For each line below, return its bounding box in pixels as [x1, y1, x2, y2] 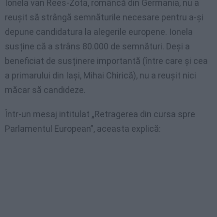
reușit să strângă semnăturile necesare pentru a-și [5, 12, 203, 23]
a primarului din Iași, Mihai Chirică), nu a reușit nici [5, 70, 196, 81]
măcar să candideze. [5, 85, 86, 95]
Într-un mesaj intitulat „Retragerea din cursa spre [5, 109, 195, 120]
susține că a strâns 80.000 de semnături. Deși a [5, 41, 190, 52]
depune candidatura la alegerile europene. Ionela [5, 27, 193, 37]
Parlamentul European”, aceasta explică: [5, 124, 161, 134]
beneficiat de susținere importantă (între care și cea [5, 56, 208, 66]
